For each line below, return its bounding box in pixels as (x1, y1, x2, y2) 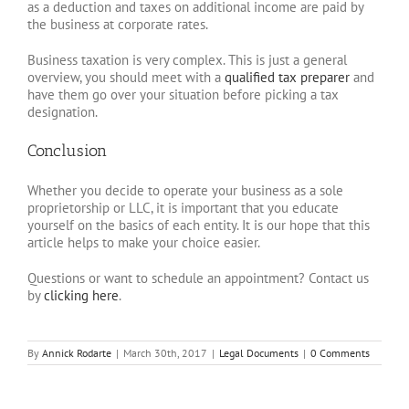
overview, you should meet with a (27, 68, 225, 86)
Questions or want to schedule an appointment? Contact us (27, 268, 369, 287)
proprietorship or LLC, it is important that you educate (27, 198, 339, 216)
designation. (27, 102, 98, 121)
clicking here (44, 286, 119, 304)
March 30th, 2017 (123, 345, 207, 360)
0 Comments (310, 345, 370, 360)
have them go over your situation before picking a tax (27, 85, 339, 103)
